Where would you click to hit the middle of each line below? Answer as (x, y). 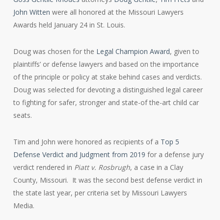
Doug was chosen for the (55, 51)
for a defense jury (174, 154)
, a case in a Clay (156, 167)
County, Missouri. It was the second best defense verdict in (108, 180)
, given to (184, 51)
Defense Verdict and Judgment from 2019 (79, 154)
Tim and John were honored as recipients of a (87, 142)
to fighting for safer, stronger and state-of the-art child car (106, 102)
